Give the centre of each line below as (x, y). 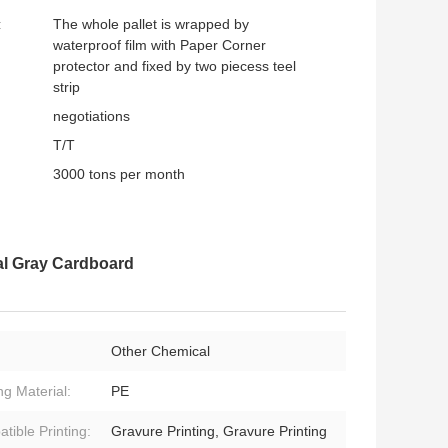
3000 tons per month (119, 174)
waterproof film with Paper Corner (159, 45)
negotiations (91, 116)
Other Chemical (160, 351)
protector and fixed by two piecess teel (174, 66)
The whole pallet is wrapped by (151, 24)
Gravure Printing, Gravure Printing (219, 431)
